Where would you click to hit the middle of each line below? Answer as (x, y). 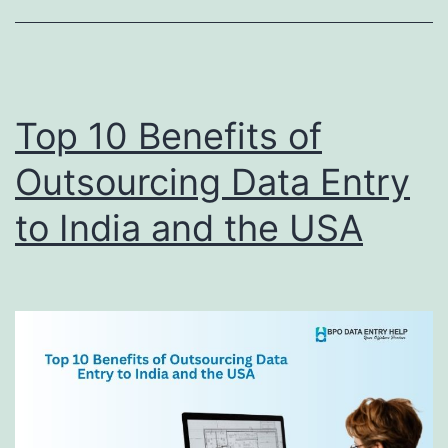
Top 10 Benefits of (168, 136)
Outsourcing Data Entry (212, 182)
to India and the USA (189, 228)
